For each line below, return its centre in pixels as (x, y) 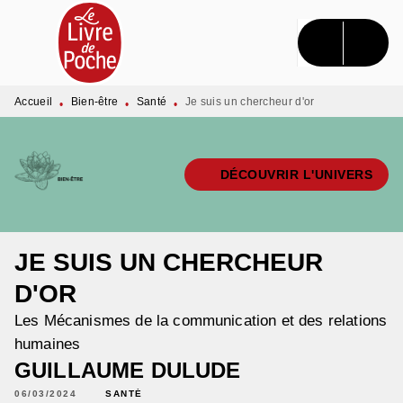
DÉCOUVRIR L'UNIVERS (296, 175)
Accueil (34, 102)
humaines (48, 344)
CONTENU (276, 31)
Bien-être (94, 102)
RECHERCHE (157, 31)
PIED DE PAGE (77, 63)
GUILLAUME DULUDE (128, 370)
